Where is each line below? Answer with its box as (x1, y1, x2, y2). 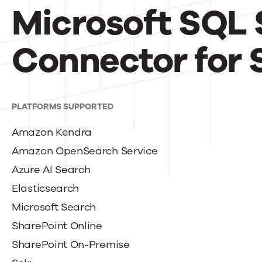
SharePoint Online (12, 219, 102, 233)
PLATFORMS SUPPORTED (12, 101, 113, 112)
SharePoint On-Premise (12, 237, 130, 251)
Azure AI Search (12, 163, 91, 177)
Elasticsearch (12, 181, 80, 195)
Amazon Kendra (12, 125, 92, 139)
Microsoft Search (12, 200, 96, 214)
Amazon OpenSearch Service (12, 144, 158, 158)
